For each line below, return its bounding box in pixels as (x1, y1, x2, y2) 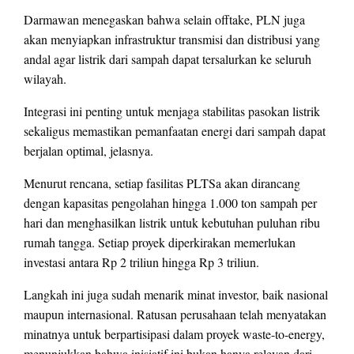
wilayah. (24, 70, 66, 87)
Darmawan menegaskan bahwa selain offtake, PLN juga (24, 10, 305, 28)
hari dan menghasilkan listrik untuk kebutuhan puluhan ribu (24, 213, 320, 231)
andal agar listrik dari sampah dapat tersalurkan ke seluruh (24, 50, 311, 67)
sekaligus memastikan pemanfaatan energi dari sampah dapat (24, 122, 326, 139)
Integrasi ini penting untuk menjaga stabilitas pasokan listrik (24, 102, 320, 119)
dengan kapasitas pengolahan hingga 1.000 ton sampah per (24, 194, 317, 211)
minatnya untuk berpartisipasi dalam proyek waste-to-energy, (24, 325, 325, 342)
